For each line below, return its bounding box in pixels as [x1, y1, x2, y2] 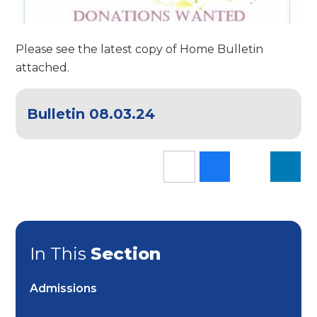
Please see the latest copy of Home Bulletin [16, 42, 264, 56]
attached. [16, 60, 70, 74]
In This [30, 243, 91, 264]
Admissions [30, 282, 98, 296]
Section [91, 243, 161, 264]
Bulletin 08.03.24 [27, 105, 156, 122]
